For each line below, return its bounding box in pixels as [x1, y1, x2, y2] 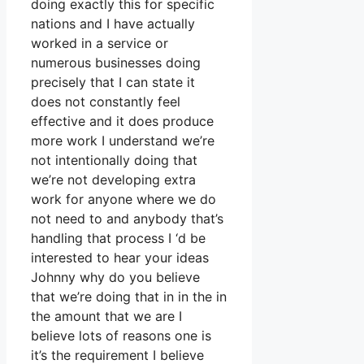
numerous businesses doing [31, 54, 201, 71]
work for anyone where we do [31, 191, 216, 208]
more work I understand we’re [31, 132, 214, 149]
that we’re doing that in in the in [31, 288, 227, 305]
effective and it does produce [31, 113, 214, 130]
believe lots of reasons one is [31, 327, 211, 344]
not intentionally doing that [31, 152, 197, 169]
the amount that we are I [31, 308, 182, 325]
